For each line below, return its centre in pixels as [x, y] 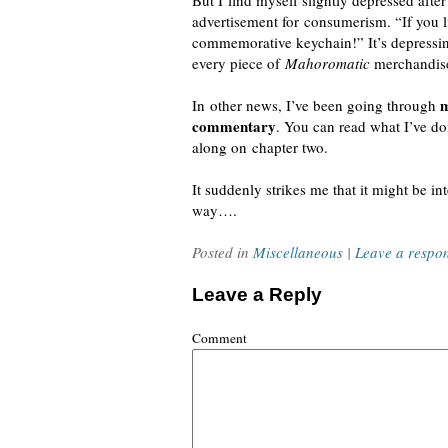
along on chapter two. [260, 147]
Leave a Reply [257, 294]
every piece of [238, 63]
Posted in [222, 252]
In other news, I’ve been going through [316, 105]
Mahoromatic [327, 63]
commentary [234, 126]
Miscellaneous [298, 252]
